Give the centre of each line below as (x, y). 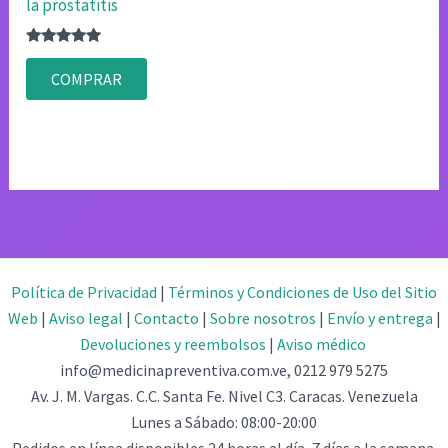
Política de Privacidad (84, 292)
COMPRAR (87, 78)
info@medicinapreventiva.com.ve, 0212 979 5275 (224, 370)
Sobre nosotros (262, 318)
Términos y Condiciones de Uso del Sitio (302, 292)
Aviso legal (85, 318)
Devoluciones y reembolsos (172, 344)
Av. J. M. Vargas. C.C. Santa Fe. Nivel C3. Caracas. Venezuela (224, 396)
